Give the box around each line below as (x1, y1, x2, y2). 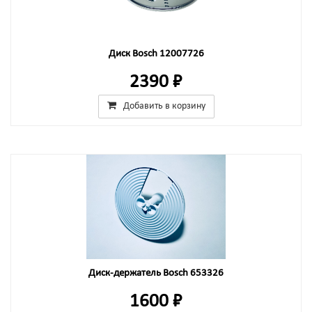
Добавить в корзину (123, 101, 205, 111)
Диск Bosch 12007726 (108, 49, 204, 59)
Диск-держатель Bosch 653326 (88, 268, 224, 279)
